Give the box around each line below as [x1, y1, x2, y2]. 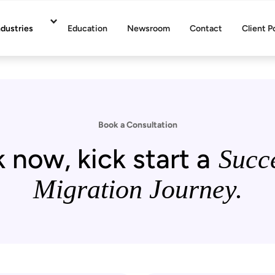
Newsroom [127, 23, 170, 34]
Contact [190, 23, 222, 34]
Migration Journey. [33, 174, 242, 204]
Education [68, 23, 107, 34]
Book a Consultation [98, 120, 177, 130]
